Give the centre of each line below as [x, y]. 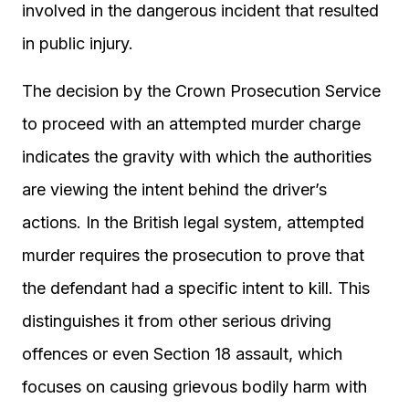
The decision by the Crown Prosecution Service [201, 91]
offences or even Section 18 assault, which [182, 354]
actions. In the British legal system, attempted [193, 222]
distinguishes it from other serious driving [177, 321]
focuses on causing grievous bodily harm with [194, 387]
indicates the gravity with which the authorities [197, 157]
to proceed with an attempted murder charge [191, 124]
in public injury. [78, 43]
